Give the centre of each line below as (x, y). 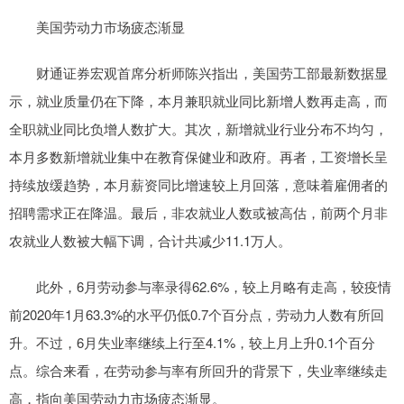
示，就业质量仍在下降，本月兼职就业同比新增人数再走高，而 (198, 101)
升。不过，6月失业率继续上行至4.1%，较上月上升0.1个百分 (192, 343)
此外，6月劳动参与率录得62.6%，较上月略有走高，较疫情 (200, 287)
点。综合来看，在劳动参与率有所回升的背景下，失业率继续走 (198, 371)
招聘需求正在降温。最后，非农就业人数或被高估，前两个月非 (198, 213)
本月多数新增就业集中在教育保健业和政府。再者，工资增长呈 (198, 157)
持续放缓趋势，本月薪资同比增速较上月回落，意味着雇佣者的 (198, 185)
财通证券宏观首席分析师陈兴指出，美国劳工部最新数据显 (198, 73)
